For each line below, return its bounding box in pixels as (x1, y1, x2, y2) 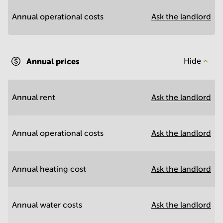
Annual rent (12, 93, 55, 102)
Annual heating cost (12, 165, 86, 173)
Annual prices (26, 57, 80, 66)
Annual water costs (12, 201, 82, 209)
